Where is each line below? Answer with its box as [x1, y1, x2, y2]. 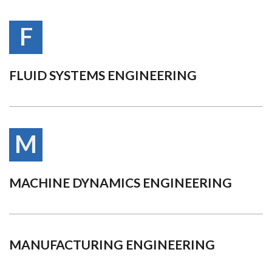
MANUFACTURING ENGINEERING [9, 237, 215, 252]
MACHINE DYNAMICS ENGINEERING [9, 175, 232, 190]
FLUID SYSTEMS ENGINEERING [9, 67, 197, 83]
